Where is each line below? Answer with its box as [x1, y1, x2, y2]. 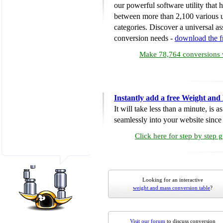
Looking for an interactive [142, 177, 203, 183]
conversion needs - [114, 34, 175, 42]
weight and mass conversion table [133, 185, 210, 191]
